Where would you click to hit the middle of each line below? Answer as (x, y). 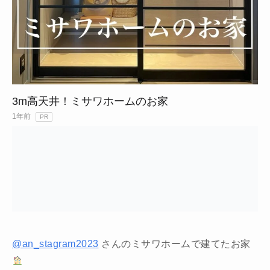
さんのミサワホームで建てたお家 (174, 244)
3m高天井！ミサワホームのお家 (90, 102)
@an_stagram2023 (55, 244)
